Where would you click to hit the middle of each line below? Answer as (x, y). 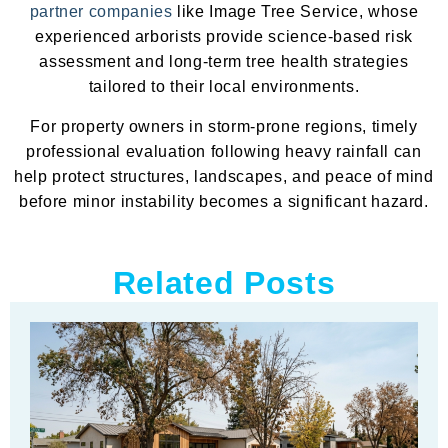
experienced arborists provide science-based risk (224, 36)
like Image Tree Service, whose (295, 11)
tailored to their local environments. (224, 86)
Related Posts (224, 282)
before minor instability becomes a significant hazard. (224, 201)
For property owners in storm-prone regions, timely (224, 126)
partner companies (101, 11)
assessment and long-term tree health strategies (224, 61)
